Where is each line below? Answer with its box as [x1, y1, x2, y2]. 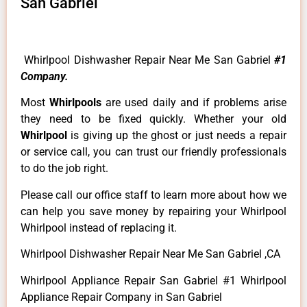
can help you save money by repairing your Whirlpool [21, 204, 286, 218]
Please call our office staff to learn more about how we [21, 188, 286, 201]
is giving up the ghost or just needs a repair [71, 129, 287, 143]
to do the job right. [21, 162, 108, 175]
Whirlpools [49, 96, 106, 110]
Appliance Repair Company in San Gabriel [21, 290, 225, 304]
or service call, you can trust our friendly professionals [21, 145, 286, 159]
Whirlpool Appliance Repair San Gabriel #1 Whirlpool [21, 273, 286, 287]
